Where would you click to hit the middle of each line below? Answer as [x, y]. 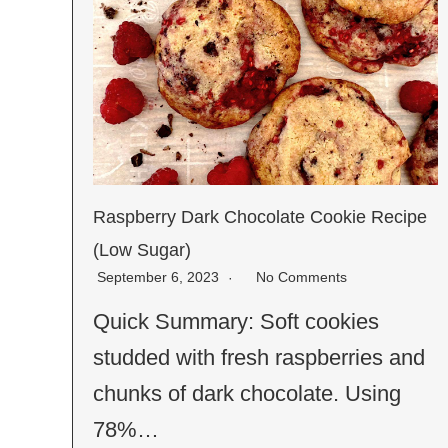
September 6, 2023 [160, 276]
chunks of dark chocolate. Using [247, 393]
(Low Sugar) [142, 249]
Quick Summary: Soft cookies [236, 321]
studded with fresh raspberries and [259, 357]
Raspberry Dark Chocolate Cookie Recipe [260, 216]
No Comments [301, 276]
